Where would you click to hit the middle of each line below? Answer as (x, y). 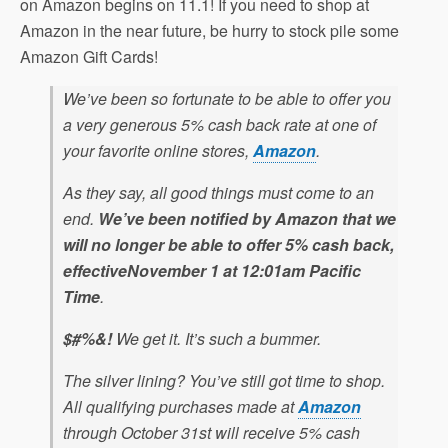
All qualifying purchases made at (180, 406)
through (92, 432)
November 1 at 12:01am (216, 270)
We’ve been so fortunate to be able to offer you (227, 98)
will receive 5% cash (285, 432)
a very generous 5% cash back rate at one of (219, 124)
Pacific (333, 270)
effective (95, 270)
